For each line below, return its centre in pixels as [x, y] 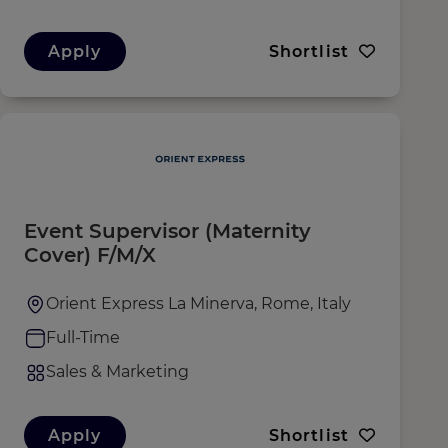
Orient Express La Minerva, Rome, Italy [198, 303]
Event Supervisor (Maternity [167, 231]
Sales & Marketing [117, 371]
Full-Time [83, 337]
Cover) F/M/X [90, 255]
